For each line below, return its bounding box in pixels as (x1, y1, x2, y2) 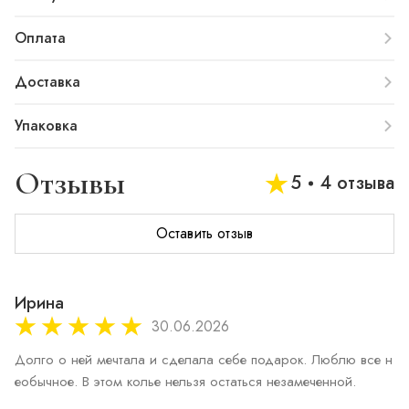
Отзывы (15, 163, 125, 203)
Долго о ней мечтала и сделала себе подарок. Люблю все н (15, 350, 393, 370)
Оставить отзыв (156, 223, 253, 244)
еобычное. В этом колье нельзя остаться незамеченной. (15, 372, 356, 392)
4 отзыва (320, 170, 394, 196)
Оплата (15, 27, 66, 48)
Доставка (15, 71, 80, 92)
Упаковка (15, 115, 78, 136)
